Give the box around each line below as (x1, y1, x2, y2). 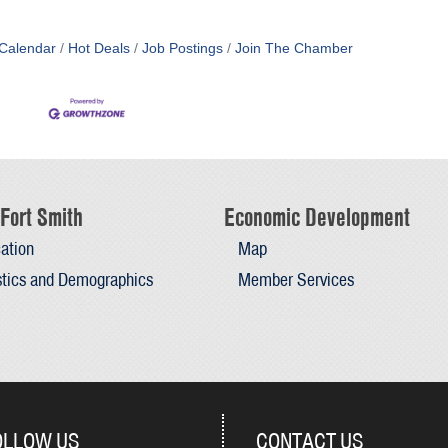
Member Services (237, 266, 354, 292)
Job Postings (141, 41, 223, 57)
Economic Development (224, 200, 410, 233)
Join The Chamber (234, 41, 353, 57)
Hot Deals (67, 41, 130, 57)
